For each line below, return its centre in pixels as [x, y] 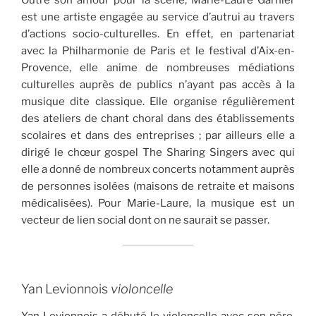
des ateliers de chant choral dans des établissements [158, 119]
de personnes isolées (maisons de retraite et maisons [158, 187]
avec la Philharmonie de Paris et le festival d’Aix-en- [158, 51]
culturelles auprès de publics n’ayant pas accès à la [158, 85]
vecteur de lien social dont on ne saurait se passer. [145, 220]
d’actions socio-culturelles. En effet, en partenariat [158, 34]
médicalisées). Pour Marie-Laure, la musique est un [158, 203]
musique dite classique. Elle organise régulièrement [158, 102]
